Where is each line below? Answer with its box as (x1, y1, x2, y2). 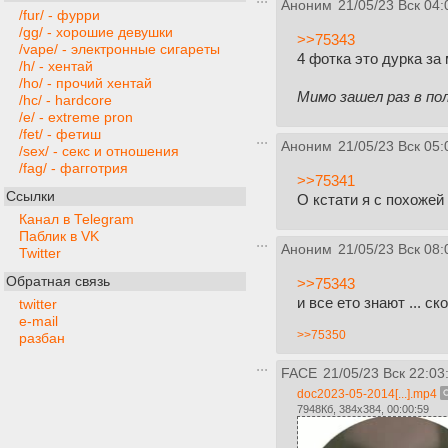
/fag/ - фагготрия (19, 161, 128, 177)
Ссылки (6, 189, 55, 205)
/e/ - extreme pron (19, 110, 133, 126)
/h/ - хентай (19, 59, 93, 75)
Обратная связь (6, 274, 110, 290)
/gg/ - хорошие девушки (19, 25, 173, 41)
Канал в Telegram (19, 212, 134, 228)
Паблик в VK (19, 229, 99, 245)
